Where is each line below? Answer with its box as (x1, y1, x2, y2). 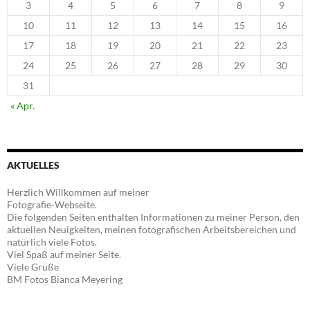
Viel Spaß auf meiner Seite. (7, 248, 121, 261)
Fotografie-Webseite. (7, 199, 97, 211)
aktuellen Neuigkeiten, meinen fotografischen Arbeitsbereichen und (7, 224, 296, 236)
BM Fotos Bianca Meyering (7, 273, 122, 286)
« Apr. (10, 100, 35, 112)
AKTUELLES (7, 159, 60, 172)
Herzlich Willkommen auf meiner (7, 186, 149, 199)
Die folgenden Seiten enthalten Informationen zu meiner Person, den (7, 211, 300, 224)
